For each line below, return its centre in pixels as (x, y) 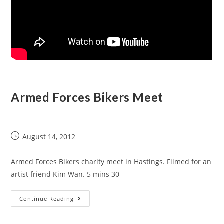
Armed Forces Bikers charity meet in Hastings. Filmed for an (111, 162)
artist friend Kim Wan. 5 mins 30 (65, 174)
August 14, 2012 (49, 137)
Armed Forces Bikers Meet (87, 97)
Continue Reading (47, 199)
